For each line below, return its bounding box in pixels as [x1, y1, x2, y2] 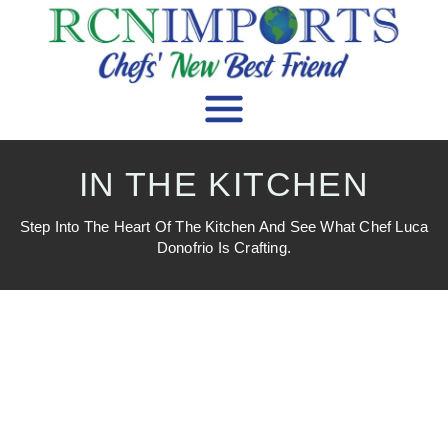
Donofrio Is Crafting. [156, 238, 292, 256]
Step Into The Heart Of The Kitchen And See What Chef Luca [19, 217, 429, 235]
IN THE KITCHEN [78, 164, 370, 203]
